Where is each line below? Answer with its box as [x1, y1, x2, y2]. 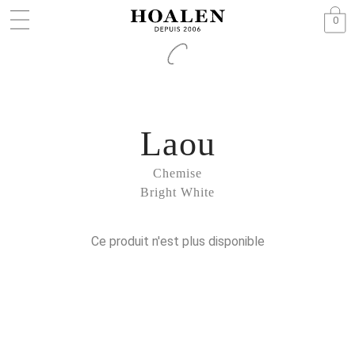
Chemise [153, 166, 202, 180]
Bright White [140, 185, 215, 199]
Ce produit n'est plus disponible [90, 234, 265, 249]
